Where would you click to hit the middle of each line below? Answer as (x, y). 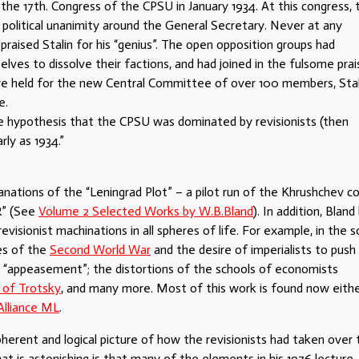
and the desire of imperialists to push (253, 249)
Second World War (100, 249)
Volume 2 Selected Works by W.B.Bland (146, 211)
